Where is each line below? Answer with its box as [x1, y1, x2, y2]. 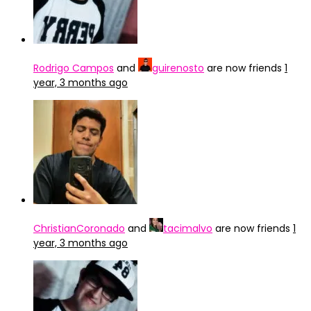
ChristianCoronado [33, 221, 125, 235]
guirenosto [152, 61, 204, 75]
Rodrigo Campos [33, 61, 114, 75]
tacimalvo [163, 221, 212, 235]
